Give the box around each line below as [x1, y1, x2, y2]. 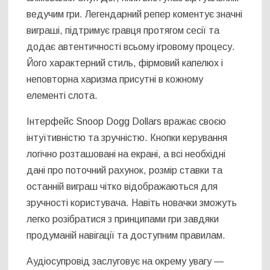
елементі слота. [27, 90, 98, 101]
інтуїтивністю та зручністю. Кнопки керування [27, 132, 228, 143]
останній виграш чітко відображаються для [27, 181, 218, 192]
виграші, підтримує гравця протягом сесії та [27, 25, 220, 36]
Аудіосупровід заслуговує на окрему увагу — [27, 256, 224, 266]
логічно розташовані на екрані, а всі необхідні [27, 148, 226, 159]
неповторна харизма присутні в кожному [27, 74, 204, 84]
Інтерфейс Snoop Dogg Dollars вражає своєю [27, 116, 227, 127]
